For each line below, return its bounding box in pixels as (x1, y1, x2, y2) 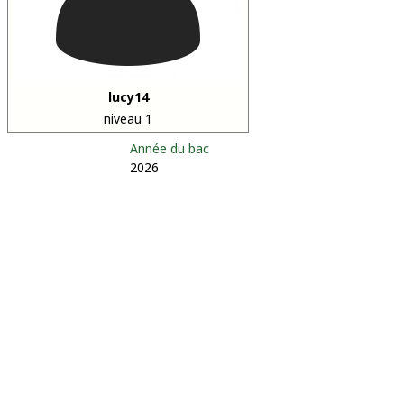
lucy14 (107, 88, 149, 106)
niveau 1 (104, 110, 152, 127)
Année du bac (130, 140, 209, 157)
